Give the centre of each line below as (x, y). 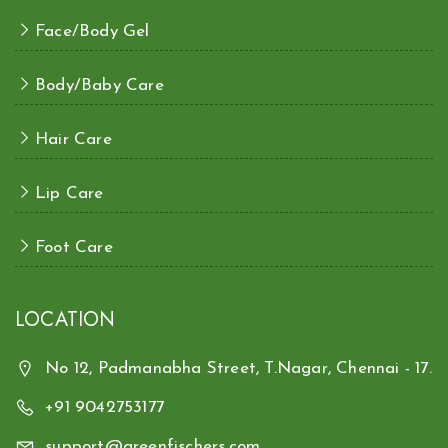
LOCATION (65, 319)
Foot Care (74, 247)
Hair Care (73, 139)
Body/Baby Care (99, 85)
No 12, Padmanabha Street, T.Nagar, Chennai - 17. (238, 368)
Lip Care (69, 193)
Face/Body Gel (92, 31)
